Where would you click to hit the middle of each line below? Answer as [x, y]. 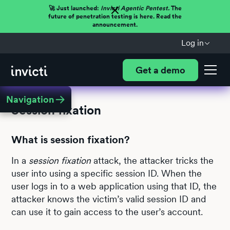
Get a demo [160, 70]
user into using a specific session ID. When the [107, 173]
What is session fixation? [71, 140]
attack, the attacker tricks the [152, 160]
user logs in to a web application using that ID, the [114, 186]
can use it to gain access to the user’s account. [107, 212]
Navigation [30, 99]
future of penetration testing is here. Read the [115, 16]
